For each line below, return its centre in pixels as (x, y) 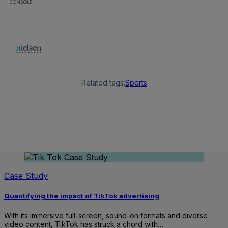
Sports (136, 82)
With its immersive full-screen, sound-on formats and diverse (106, 216)
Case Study (26, 176)
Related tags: (103, 82)
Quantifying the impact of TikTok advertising (82, 196)
